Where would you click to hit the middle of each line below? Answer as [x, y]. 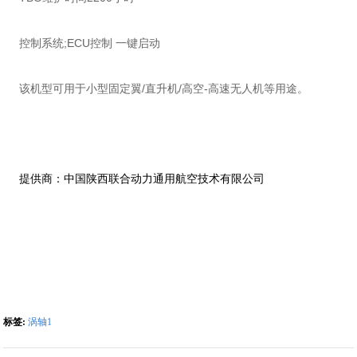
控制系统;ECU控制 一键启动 [90, 43]
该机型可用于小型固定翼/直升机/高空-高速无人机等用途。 [164, 89]
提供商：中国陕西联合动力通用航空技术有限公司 [142, 179]
